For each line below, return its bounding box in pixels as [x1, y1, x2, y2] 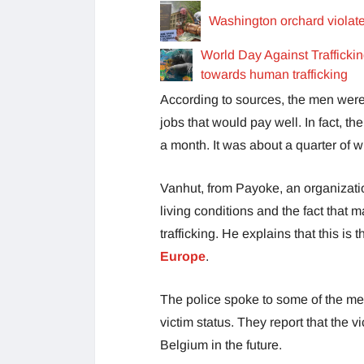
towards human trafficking [201, 67, 349, 81]
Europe [160, 249, 206, 263]
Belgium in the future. [160, 337, 282, 352]
